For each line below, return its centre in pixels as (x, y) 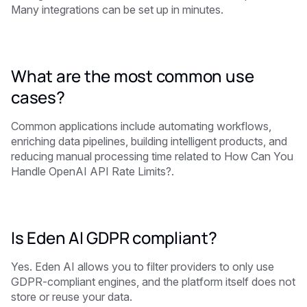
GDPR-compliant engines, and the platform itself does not (153, 281)
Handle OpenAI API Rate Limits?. (93, 171)
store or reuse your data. (72, 296)
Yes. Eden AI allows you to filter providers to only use (143, 266)
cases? (38, 97)
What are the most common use (133, 75)
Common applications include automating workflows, (141, 126)
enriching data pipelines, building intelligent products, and (149, 141)
